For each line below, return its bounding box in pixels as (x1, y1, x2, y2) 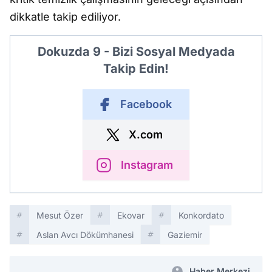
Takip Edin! (103, 61, 169, 76)
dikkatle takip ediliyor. (10, 10, 121, 23)
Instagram (121, 158, 173, 171)
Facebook (120, 98, 172, 110)
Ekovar (117, 210, 144, 220)
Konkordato (178, 210, 224, 220)
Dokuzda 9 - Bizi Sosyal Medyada (37, 44, 235, 59)
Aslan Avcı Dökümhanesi (36, 229, 134, 240)
